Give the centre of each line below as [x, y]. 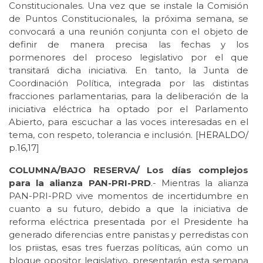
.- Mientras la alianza [199, 183]
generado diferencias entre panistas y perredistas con [129, 234]
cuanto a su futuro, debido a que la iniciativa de [129, 208]
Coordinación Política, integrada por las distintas [129, 83]
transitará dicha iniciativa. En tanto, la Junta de [129, 70]
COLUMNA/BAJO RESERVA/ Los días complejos [129, 170]
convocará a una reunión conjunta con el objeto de [129, 31]
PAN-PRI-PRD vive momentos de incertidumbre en [129, 195]
